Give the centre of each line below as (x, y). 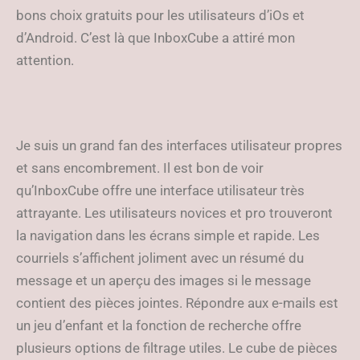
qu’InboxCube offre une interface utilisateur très (160, 190)
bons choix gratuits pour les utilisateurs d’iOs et (160, 15)
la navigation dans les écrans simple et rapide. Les (168, 235)
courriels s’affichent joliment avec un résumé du (160, 258)
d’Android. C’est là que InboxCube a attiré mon (155, 38)
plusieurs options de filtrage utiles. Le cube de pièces (177, 348)
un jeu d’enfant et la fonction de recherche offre (159, 325)
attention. (45, 60)
